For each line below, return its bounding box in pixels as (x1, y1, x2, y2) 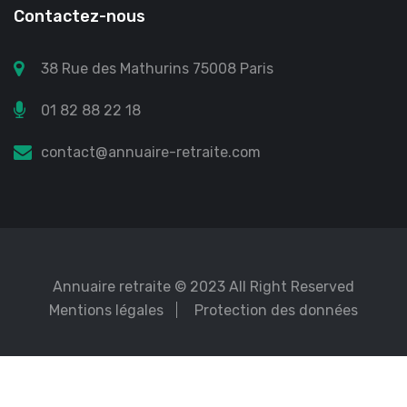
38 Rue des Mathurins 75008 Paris (41, 59, 273, 77)
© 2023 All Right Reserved (171, 277, 354, 295)
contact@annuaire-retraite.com (41, 143, 261, 161)
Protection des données (194, 301, 358, 319)
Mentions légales (49, 301, 164, 319)
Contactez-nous (14, 5, 145, 26)
